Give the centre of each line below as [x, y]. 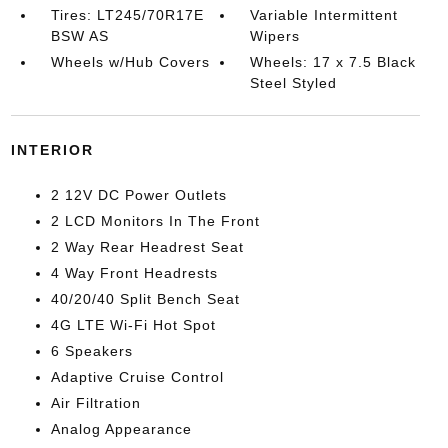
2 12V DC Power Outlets [138, 195]
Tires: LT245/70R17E [127, 15]
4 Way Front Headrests [134, 273]
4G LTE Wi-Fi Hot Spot [133, 325]
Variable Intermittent [324, 15]
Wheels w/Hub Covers [130, 62]
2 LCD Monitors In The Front [155, 221]
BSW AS [79, 36]
